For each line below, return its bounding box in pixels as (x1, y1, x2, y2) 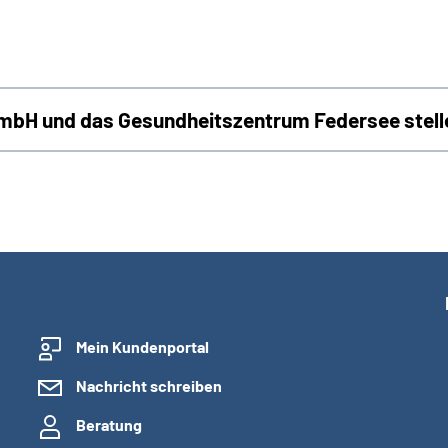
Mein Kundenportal (76, 337, 209, 356)
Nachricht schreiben (76, 376, 222, 395)
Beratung (76, 415, 142, 434)
